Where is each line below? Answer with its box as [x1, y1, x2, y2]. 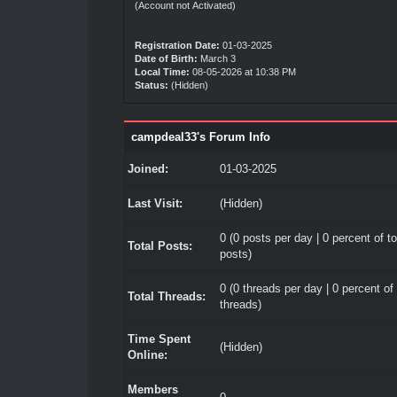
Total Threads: [127, 290, 206, 303]
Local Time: [134, 66, 190, 77]
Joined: [127, 162, 168, 175]
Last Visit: [127, 197, 183, 210]
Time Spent [127, 332, 191, 346]
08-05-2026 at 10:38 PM [189, 66, 296, 77]
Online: [127, 348, 167, 362]
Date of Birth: [134, 53, 198, 64]
